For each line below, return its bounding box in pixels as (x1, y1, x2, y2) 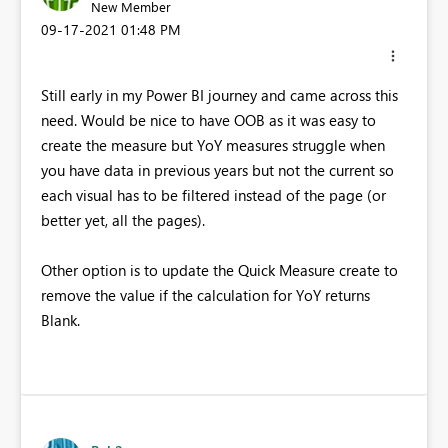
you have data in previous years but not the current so (41, 160, 394, 181)
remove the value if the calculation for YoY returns (41, 285, 370, 306)
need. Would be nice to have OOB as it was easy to (41, 110, 376, 131)
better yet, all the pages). (41, 210, 205, 231)
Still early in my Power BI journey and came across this (41, 85, 398, 106)
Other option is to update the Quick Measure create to (41, 260, 398, 281)
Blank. (41, 310, 80, 331)
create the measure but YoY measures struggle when (41, 135, 385, 156)
